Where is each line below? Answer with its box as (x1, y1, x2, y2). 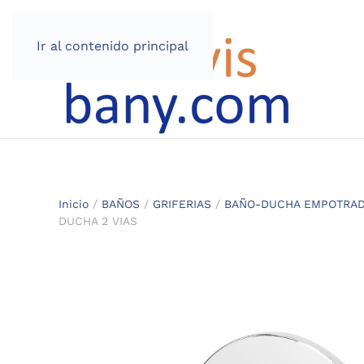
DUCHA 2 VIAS (58, 214, 137, 227)
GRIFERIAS (153, 197, 211, 210)
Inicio (58, 197, 89, 210)
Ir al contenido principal (37, 38, 188, 54)
